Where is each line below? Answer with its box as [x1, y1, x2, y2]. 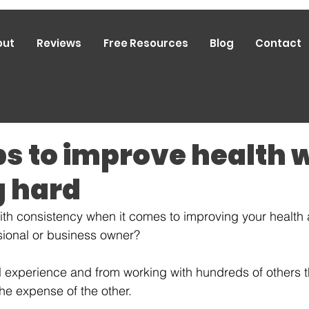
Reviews [37, 36, 81, 50]
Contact [255, 36, 301, 50]
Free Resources [103, 36, 188, 50]
